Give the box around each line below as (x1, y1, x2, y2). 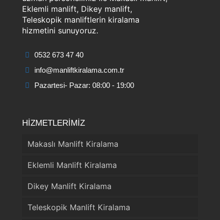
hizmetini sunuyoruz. (22, 26, 98, 36)
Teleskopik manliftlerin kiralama (22, 15, 139, 25)
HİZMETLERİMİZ (22, 118, 85, 128)
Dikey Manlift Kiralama (27, 181, 111, 192)
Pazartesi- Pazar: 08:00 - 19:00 (32, 81, 134, 90)
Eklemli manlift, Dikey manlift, (22, 4, 132, 14)
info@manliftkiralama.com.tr (32, 66, 124, 75)
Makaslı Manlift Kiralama (27, 139, 118, 149)
